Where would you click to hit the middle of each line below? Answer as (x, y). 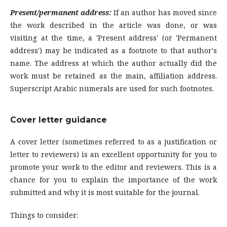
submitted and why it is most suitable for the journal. (105, 193)
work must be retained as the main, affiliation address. (113, 76)
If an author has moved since (164, 13)
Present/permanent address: (61, 13)
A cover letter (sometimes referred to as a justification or (113, 142)
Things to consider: (44, 215)
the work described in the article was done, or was (113, 25)
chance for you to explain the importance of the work (113, 180)
